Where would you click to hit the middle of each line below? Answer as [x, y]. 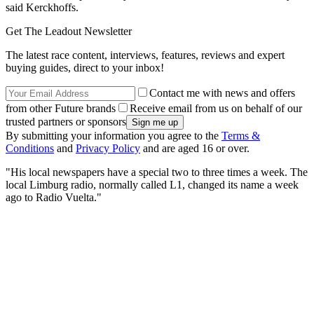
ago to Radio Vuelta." [54, 197]
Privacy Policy [108, 148]
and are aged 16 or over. [195, 148]
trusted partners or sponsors [66, 121]
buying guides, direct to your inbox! [85, 67]
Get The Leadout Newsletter [69, 31]
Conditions [30, 148]
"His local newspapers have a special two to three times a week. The [157, 172]
